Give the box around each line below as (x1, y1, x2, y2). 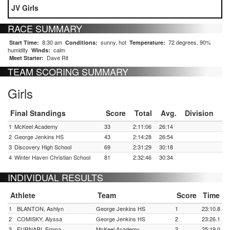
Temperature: (129, 39, 165, 46)
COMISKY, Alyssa (17, 215, 62, 223)
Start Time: (9, 39, 39, 46)
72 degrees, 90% (165, 38, 211, 46)
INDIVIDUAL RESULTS (8, 170, 103, 184)
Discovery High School (14, 143, 71, 151)
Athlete (10, 190, 35, 200)
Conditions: (65, 39, 98, 46)
